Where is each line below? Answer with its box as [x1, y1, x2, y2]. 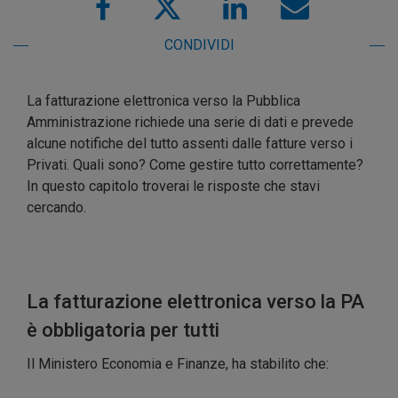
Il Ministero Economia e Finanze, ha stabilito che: [27, 355, 329, 373]
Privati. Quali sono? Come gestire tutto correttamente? [27, 156, 363, 174]
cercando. [27, 199, 86, 217]
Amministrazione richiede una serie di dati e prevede [27, 114, 354, 131]
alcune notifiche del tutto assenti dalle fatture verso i [27, 135, 353, 153]
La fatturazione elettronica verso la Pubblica [27, 92, 300, 110]
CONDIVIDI [163, 36, 235, 54]
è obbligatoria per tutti [27, 319, 219, 342]
